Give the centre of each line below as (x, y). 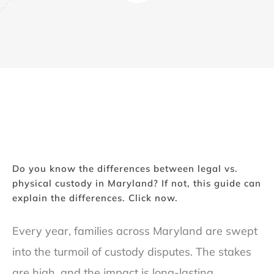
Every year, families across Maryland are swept (135, 231)
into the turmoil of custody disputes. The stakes (132, 252)
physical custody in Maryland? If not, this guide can (137, 183)
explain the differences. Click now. (95, 198)
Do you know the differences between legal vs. (125, 168)
